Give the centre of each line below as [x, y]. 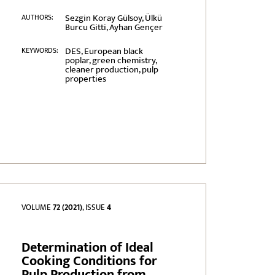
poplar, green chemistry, [110, 61]
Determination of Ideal [88, 248]
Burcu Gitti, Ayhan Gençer [114, 28]
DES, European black [104, 52]
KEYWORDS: [40, 51]
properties [85, 79]
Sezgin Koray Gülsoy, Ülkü [113, 18]
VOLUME [37, 208]
